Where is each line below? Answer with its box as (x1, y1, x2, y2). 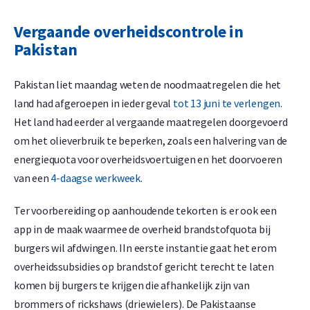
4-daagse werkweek (51, 171, 141, 185)
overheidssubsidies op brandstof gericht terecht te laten (14, 259, 274, 274)
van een (14, 171, 51, 185)
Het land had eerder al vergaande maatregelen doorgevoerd (14, 115, 288, 129)
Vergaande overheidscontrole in (14, 21, 244, 43)
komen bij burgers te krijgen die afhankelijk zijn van (14, 278, 250, 293)
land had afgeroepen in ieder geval (14, 96, 174, 111)
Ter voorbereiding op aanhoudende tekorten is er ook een (14, 203, 277, 218)
